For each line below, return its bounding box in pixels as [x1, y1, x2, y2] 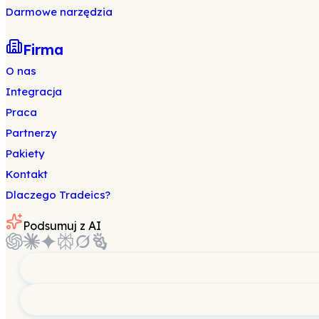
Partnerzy [6, 125, 57, 140]
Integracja [6, 84, 62, 98]
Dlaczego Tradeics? [6, 187, 110, 202]
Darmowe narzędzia [6, 4, 113, 19]
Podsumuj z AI [23, 218, 101, 233]
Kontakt [6, 167, 48, 181]
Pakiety [6, 146, 45, 160]
